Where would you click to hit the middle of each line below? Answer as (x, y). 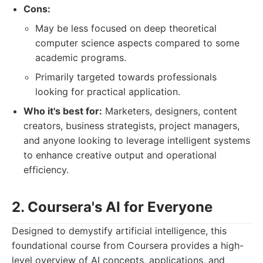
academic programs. (81, 58)
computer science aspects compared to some (137, 43)
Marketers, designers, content (170, 111)
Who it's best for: (63, 111)
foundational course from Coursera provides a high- (128, 245)
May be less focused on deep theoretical (126, 28)
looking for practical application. (108, 92)
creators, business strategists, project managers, (131, 126)
